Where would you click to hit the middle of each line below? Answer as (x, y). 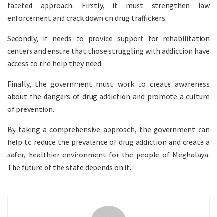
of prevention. (31, 109)
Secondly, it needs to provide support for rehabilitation (108, 39)
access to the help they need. (55, 64)
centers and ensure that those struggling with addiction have (108, 51)
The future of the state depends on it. (69, 167)
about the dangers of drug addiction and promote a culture (108, 97)
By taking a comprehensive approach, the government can (108, 130)
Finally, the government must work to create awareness (108, 84)
